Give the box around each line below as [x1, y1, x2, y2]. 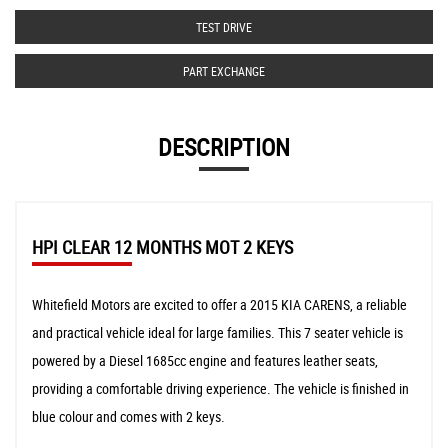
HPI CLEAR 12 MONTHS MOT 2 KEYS [32, 235, 293, 260]
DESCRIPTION [158, 131, 290, 164]
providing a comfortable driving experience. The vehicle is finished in [32, 379, 409, 399]
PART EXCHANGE [183, 63, 265, 80]
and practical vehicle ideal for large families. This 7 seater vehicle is [32, 323, 403, 343]
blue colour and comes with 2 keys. [32, 407, 225, 427]
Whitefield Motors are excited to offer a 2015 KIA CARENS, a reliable [32, 295, 407, 315]
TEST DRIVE [196, 19, 252, 36]
